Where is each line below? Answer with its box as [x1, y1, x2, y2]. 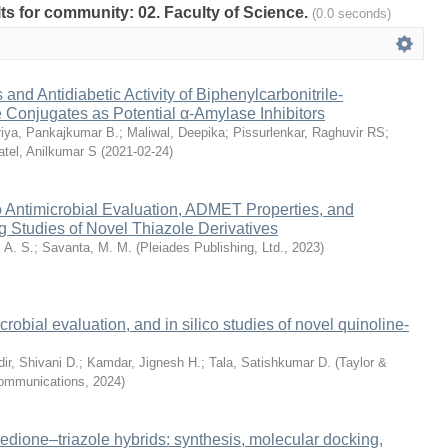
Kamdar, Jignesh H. [87, 355, 201, 370]
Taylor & [339, 355, 387, 370]
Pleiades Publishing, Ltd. [140, 240, 284, 255]
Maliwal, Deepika [127, 125, 225, 140]
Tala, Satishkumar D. [209, 355, 331, 370]
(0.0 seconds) [312, 6, 391, 21]
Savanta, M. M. [42, 240, 132, 255]
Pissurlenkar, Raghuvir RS [233, 125, 385, 140]
